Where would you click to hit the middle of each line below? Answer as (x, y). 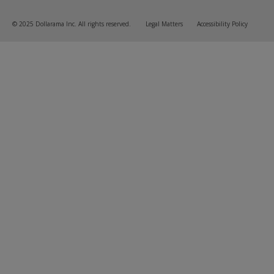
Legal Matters (165, 24)
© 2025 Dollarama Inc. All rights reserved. (71, 24)
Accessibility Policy (222, 24)
